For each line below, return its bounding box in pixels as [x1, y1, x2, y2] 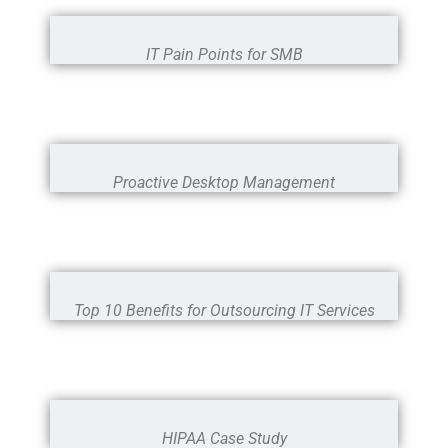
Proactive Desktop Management [113, 172, 335, 192]
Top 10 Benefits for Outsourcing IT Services [73, 300, 375, 320]
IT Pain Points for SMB [145, 44, 303, 64]
